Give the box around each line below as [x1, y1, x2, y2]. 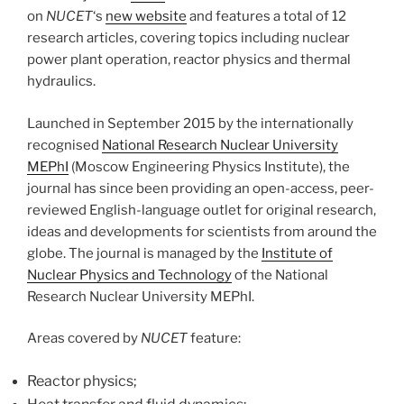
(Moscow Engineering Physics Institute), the [69, 158, 350, 175]
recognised [27, 136, 102, 153]
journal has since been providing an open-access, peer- [27, 179, 374, 197]
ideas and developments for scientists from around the [27, 223, 377, 240]
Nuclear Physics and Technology [27, 266, 232, 283]
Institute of [262, 244, 333, 262]
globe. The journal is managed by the [27, 244, 262, 262]
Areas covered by [27, 330, 141, 347]
